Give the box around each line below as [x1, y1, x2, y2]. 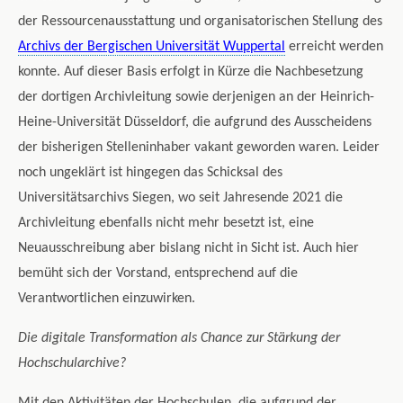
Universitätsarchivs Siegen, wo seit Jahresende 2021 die [18, 191, 343, 206]
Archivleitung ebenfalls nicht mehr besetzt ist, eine [18, 216, 314, 231]
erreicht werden [285, 40, 383, 55]
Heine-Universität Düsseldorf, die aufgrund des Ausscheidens [18, 115, 372, 130]
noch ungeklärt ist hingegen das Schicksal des [18, 166, 282, 181]
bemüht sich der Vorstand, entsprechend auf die [18, 266, 298, 282]
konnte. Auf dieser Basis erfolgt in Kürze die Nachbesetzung [18, 65, 363, 80]
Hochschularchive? [18, 356, 126, 372]
